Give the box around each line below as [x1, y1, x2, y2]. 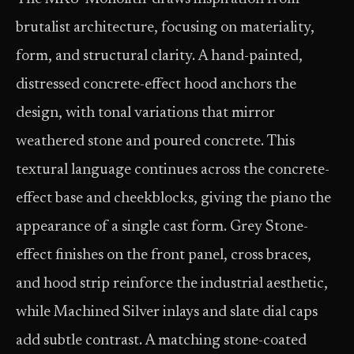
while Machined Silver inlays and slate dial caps [16, 305, 318, 321]
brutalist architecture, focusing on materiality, [16, 21, 314, 36]
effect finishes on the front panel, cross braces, [16, 248, 311, 264]
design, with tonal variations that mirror [16, 106, 275, 122]
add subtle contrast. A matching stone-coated [16, 333, 307, 349]
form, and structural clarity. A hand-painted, [16, 49, 303, 65]
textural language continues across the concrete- [16, 163, 330, 179]
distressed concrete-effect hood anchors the [16, 77, 296, 93]
